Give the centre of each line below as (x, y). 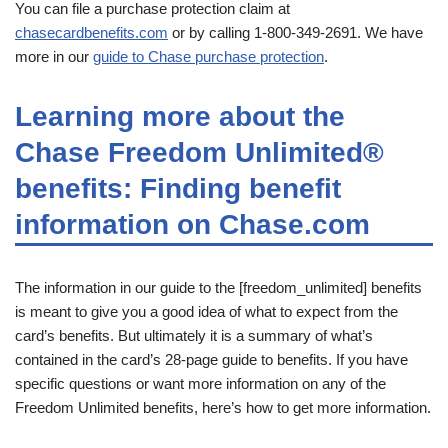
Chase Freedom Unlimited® (199, 153)
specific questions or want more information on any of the (200, 384)
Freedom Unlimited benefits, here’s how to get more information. (223, 408)
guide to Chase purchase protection (208, 57)
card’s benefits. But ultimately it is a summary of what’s (194, 336)
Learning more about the (180, 117)
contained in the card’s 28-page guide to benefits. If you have (211, 360)
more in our (54, 57)
